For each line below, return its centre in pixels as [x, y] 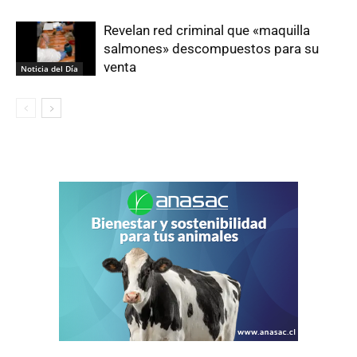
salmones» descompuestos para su [211, 48]
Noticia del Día [49, 69]
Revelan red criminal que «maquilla [207, 30]
